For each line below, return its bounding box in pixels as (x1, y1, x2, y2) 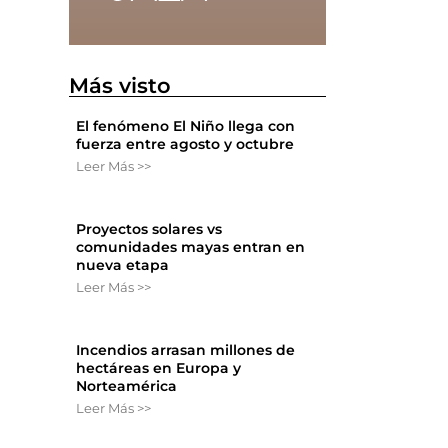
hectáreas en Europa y (76, 359, 242, 378)
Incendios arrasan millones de (76, 341, 296, 360)
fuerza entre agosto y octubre (76, 135, 295, 154)
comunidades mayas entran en (76, 238, 306, 257)
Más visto (69, 73, 172, 99)
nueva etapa (76, 256, 170, 275)
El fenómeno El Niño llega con (76, 117, 296, 136)
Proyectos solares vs (76, 220, 223, 239)
